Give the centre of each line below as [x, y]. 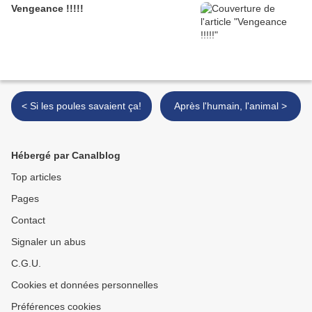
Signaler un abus [48, 242]
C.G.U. [26, 264]
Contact [28, 220]
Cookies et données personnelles [85, 285]
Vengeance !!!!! [47, 9]
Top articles [36, 177]
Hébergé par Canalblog [66, 156]
